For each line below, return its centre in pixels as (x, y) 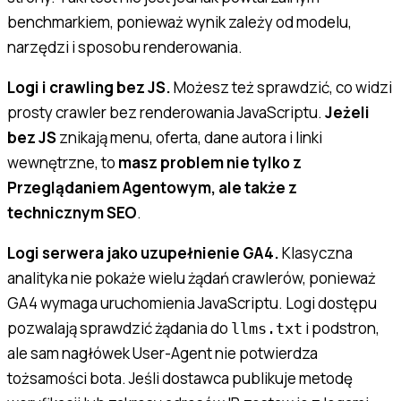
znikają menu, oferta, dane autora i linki (189, 137)
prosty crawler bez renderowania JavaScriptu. (166, 112)
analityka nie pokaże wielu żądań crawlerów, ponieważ (192, 277)
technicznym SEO (72, 212)
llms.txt (267, 328)
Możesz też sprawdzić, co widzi (282, 87)
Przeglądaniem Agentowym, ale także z (152, 187)
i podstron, (341, 328)
